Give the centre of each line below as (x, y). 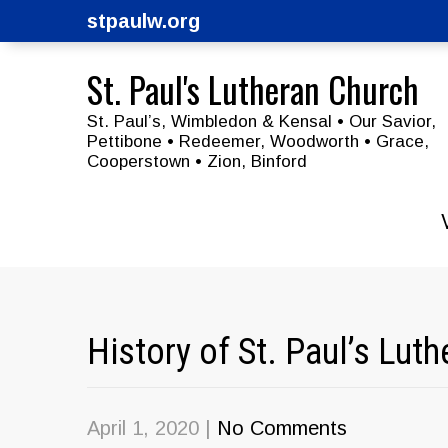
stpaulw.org (143, 21)
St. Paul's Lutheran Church (253, 89)
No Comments (282, 428)
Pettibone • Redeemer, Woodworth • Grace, (258, 141)
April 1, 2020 (143, 428)
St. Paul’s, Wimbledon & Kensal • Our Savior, (261, 121)
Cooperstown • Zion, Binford (197, 161)
